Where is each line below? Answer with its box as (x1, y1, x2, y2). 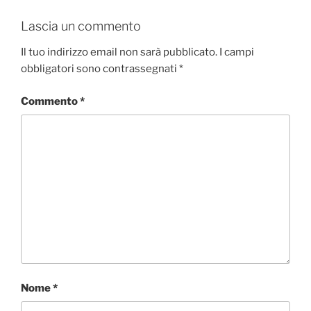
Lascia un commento (21, 18, 141, 33)
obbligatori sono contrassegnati (21, 62, 179, 76)
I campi (219, 46, 254, 59)
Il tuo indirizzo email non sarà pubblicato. (21, 46, 217, 59)
